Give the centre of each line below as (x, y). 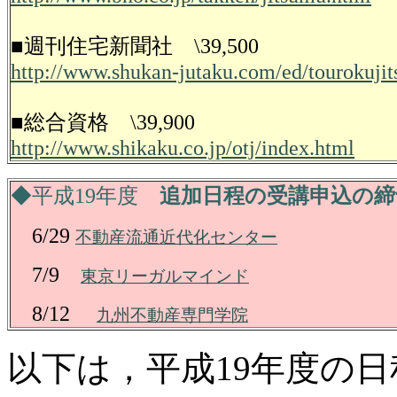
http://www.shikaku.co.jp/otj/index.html (183, 148)
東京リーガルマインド (165, 276)
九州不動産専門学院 (172, 315)
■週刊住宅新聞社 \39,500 (135, 46)
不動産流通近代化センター (176, 237)
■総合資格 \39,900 (103, 122)
